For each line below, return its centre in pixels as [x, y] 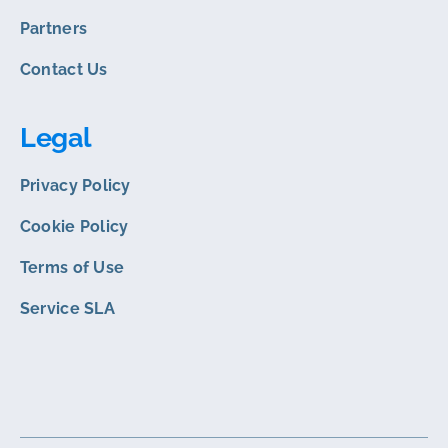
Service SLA [67, 308]
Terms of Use [72, 267]
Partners [53, 28]
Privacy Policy [75, 185]
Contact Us [63, 69]
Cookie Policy [74, 226]
